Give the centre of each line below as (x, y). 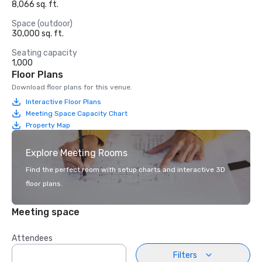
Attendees (32, 238)
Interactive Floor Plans (63, 101)
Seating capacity (44, 53)
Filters (185, 255)
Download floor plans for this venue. (72, 87)
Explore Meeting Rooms (77, 153)
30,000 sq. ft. (38, 34)
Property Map (48, 125)
